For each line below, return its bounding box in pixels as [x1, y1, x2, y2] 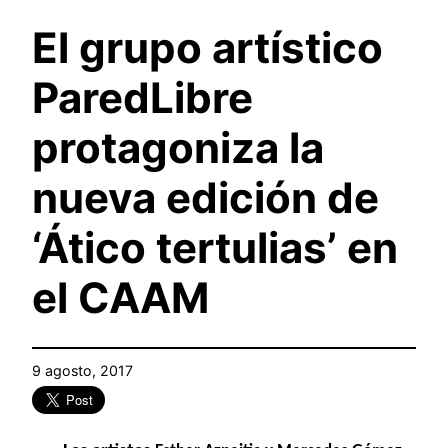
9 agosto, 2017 [32, 362, 133, 380]
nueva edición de [32, 172, 379, 224]
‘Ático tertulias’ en [32, 222, 398, 274]
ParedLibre [32, 72, 253, 124]
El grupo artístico [32, 22, 383, 74]
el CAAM [32, 272, 209, 324]
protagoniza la [32, 122, 324, 174]
